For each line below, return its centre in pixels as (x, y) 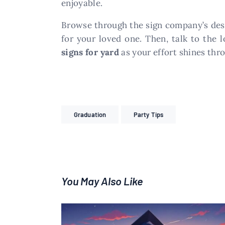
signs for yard (90, 52)
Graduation (90, 115)
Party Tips (148, 115)
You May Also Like (102, 181)
